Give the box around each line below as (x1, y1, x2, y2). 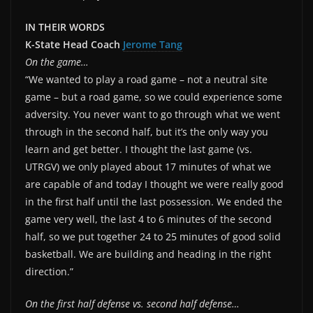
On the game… (25, 54, 89, 68)
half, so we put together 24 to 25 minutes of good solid (25, 229, 281, 243)
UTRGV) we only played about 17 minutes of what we (25, 159, 271, 173)
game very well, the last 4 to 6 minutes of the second (25, 212, 272, 226)
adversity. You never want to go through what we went (25, 107, 280, 121)
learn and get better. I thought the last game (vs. (25, 142, 252, 156)
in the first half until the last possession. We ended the (25, 194, 282, 208)
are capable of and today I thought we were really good (25, 177, 284, 191)
